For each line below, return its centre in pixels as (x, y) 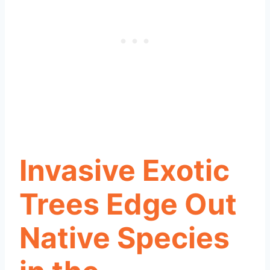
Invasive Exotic (124, 170)
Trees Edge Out (128, 204)
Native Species (124, 237)
